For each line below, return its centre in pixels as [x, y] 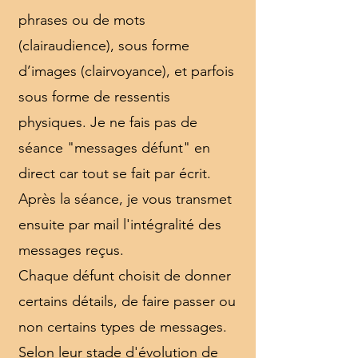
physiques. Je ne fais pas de [108, 122]
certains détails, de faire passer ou [127, 301]
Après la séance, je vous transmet [125, 199]
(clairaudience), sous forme [104, 46]
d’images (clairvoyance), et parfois [126, 71]
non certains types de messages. [123, 327]
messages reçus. [71, 250]
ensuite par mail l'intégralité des [120, 225]
